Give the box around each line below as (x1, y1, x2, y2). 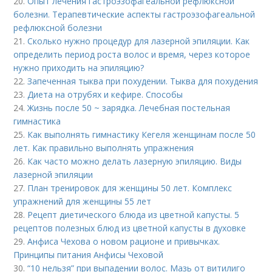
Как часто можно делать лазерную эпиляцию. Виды (27, 155, 242, 167)
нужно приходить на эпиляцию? (13, 62, 144, 73)
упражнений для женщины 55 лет (13, 195, 152, 207)
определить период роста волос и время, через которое (13, 49, 251, 60)
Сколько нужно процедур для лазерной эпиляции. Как (27, 35, 250, 47)
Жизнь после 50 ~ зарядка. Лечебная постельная (27, 102, 231, 114)
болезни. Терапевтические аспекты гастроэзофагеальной (13, 8, 256, 20)
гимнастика (13, 115, 61, 127)
